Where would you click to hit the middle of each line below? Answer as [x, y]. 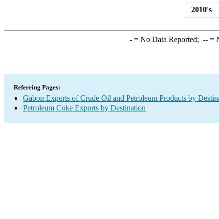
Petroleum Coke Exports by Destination [84, 108]
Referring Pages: [37, 87]
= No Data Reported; [167, 39]
